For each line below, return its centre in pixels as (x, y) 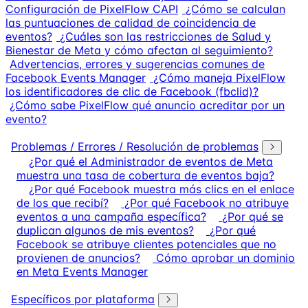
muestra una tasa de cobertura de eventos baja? (145, 175)
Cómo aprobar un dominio (225, 258)
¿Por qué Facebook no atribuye (207, 203)
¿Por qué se (253, 217)
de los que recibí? (63, 203)
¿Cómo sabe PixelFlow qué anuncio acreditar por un (147, 105)
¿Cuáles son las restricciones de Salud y (165, 36)
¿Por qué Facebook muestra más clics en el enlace (162, 189)
